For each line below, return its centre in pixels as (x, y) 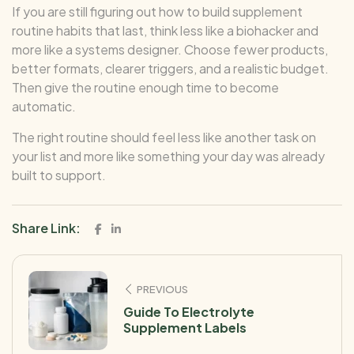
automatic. (44, 106)
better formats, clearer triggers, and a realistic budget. (170, 68)
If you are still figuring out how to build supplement (157, 11)
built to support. (59, 175)
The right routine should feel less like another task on (164, 137)
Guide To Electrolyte (189, 311)
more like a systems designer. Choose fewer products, (170, 49)
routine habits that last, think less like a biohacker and (165, 30)
